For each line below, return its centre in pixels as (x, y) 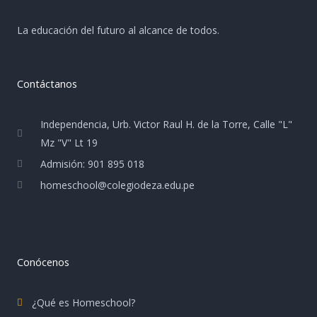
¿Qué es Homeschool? (84, 302)
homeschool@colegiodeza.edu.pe (118, 185)
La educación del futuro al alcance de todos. (118, 30)
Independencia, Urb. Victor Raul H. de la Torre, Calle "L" (167, 124)
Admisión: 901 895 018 (93, 163)
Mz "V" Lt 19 (69, 142)
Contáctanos (47, 83)
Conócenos (43, 261)
